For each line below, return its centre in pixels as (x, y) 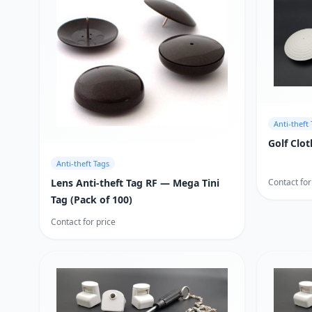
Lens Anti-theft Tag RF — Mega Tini (135, 183)
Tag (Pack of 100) (92, 200)
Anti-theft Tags (83, 164)
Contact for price (83, 222)
